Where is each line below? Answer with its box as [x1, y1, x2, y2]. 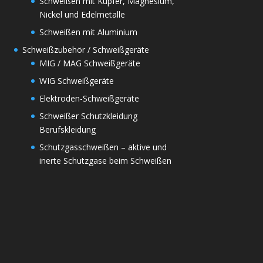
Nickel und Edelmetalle [39, 8, 125, 20]
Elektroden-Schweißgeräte [39, 92, 139, 104]
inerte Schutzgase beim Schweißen [39, 154, 171, 166]
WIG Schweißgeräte [39, 75, 114, 86]
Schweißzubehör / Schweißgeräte [22, 43, 149, 55]
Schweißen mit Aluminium [39, 26, 137, 38]
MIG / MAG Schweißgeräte [39, 57, 140, 69]
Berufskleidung [39, 123, 96, 135]
